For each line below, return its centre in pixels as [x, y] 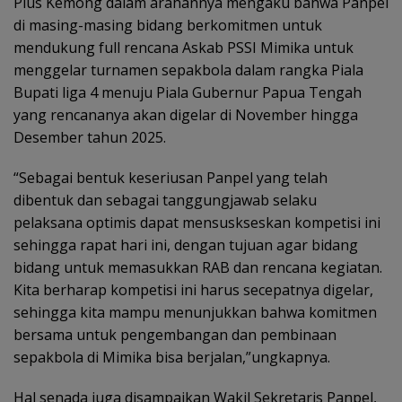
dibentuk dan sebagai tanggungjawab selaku [165, 200]
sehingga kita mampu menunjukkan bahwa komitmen [195, 312]
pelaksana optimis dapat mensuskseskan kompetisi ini [197, 223]
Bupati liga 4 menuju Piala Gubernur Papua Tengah [188, 92]
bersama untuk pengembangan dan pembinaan [175, 335]
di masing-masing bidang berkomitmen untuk [168, 25]
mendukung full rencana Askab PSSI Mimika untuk [184, 48]
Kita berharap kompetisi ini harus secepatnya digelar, [193, 290]
